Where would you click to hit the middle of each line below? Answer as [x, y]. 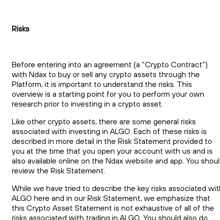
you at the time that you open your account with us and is [112, 151]
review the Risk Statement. [58, 171]
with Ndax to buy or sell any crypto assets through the [106, 74]
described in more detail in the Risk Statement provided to [112, 141]
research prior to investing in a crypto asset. [87, 104]
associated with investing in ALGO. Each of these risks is [109, 131]
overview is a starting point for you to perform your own [108, 94]
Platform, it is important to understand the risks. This [102, 84]
